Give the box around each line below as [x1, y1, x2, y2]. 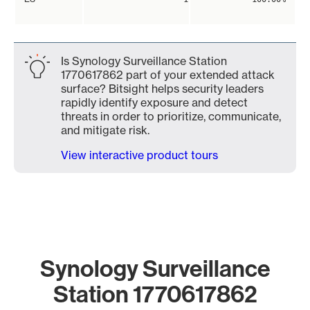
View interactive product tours [61, 148, 218, 162]
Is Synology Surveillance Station [61, 54, 227, 68]
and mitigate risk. [61, 123, 149, 137]
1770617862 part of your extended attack [61, 68, 275, 82]
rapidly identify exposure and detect [61, 95, 248, 109]
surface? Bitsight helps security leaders [61, 82, 264, 95]
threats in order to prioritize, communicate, [61, 109, 281, 123]
